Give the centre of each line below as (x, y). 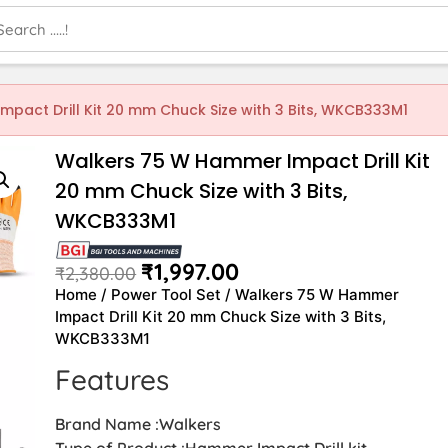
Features (112, 379)
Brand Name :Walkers (138, 423)
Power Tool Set (166, 294)
